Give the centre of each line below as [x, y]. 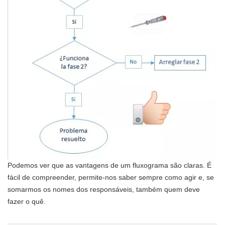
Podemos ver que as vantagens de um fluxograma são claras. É [109, 165]
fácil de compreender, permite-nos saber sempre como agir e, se [111, 177]
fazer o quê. [27, 201]
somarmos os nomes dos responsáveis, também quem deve [104, 189]
